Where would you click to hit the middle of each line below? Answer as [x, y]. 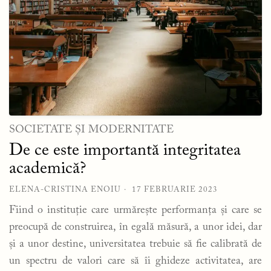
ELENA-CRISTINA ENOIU [65, 189]
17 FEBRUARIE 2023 [175, 189]
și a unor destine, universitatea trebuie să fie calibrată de [135, 244]
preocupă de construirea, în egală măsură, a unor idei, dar [135, 227]
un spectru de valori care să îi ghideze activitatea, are [135, 261]
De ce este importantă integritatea [125, 150]
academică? [47, 168]
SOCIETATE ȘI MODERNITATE [91, 130]
